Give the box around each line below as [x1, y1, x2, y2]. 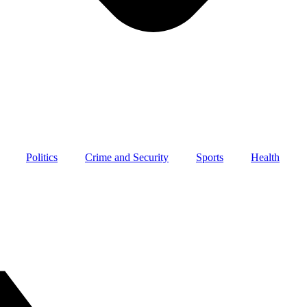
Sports [196, 151, 223, 163]
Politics [26, 151, 58, 163]
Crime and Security [85, 151, 169, 163]
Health [251, 151, 280, 163]
